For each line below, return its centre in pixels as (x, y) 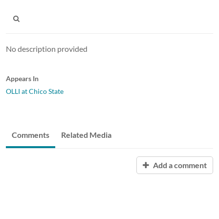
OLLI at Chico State (35, 91)
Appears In (22, 78)
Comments (31, 134)
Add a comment (179, 165)
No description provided (47, 48)
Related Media (86, 134)
